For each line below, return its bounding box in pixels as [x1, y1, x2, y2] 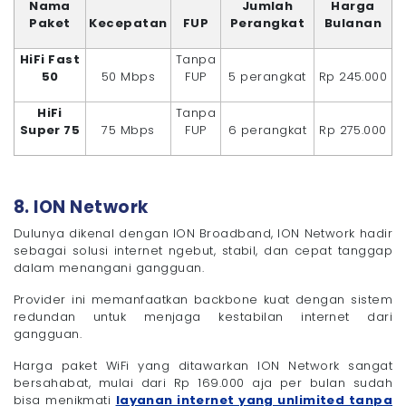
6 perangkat [227, 121, 307, 139]
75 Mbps [101, 121, 155, 139]
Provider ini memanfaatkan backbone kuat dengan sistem [14, 291, 392, 309]
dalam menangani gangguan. [14, 259, 204, 277]
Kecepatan [89, 14, 168, 32]
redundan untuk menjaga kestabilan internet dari [14, 308, 392, 326]
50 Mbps [101, 67, 156, 85]
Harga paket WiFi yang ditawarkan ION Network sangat [14, 357, 392, 375]
